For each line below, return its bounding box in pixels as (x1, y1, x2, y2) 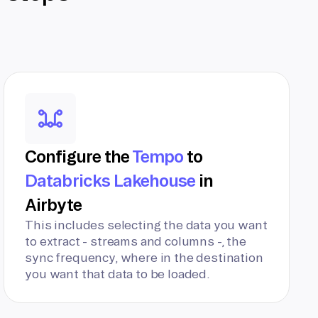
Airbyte (25, 195, 82, 214)
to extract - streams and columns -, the (25, 234, 246, 248)
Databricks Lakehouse (25, 171, 196, 190)
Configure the (25, 147, 132, 165)
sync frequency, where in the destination (25, 251, 263, 264)
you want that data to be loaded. (25, 267, 210, 280)
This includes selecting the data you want (25, 218, 268, 231)
